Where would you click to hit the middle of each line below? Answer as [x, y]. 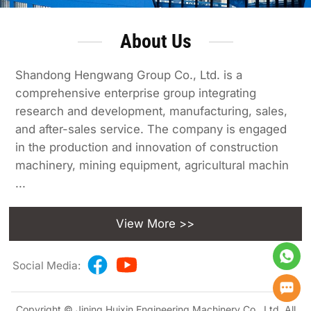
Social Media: [46, 266]
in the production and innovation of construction [147, 147]
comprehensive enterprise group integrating [136, 93]
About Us [155, 41]
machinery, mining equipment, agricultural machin [152, 165]
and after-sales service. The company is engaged [151, 129]
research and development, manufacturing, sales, [152, 111]
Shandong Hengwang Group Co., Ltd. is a [129, 75]
